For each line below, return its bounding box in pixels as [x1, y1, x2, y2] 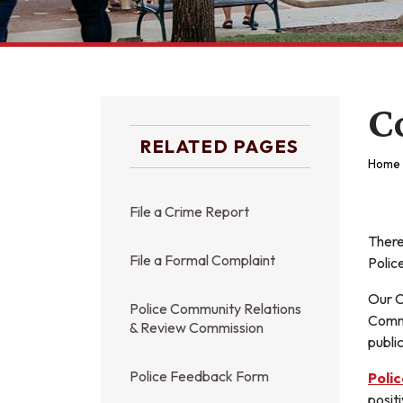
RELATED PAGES [140, 135, 300, 157]
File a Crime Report [130, 202, 249, 220]
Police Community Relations [130, 300, 301, 318]
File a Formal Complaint [130, 251, 275, 269]
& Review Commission [130, 318, 264, 336]
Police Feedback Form [130, 367, 269, 385]
